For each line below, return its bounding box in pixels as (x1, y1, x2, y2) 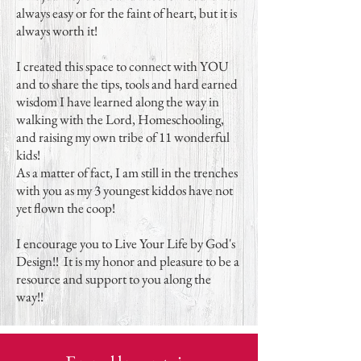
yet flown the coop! (16, 199, 118, 217)
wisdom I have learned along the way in (16, 93, 219, 110)
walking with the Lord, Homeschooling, (16, 110, 224, 128)
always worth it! (16, 22, 100, 39)
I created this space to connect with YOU (16, 57, 229, 75)
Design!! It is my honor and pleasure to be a (16, 252, 239, 270)
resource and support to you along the (16, 270, 211, 288)
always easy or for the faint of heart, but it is (16, 4, 237, 22)
